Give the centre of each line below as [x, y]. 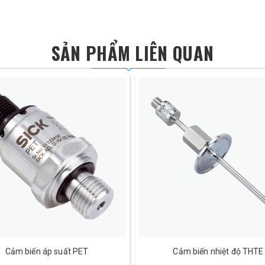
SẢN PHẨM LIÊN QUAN [132, 53]
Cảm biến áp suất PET [47, 251]
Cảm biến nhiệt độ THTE [218, 251]
